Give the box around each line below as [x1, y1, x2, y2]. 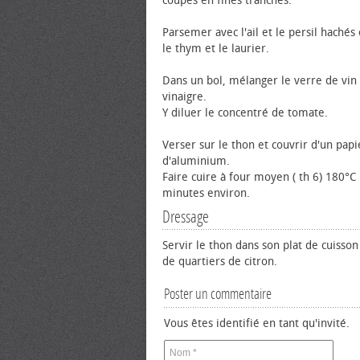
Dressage [162, 207, 209, 227]
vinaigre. [162, 90, 207, 104]
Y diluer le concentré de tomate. [162, 106, 328, 120]
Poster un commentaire [164, 285, 272, 303]
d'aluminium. [162, 154, 230, 168]
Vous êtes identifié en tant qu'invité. [164, 317, 350, 330]
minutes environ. [162, 186, 250, 200]
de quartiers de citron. [162, 255, 277, 268]
